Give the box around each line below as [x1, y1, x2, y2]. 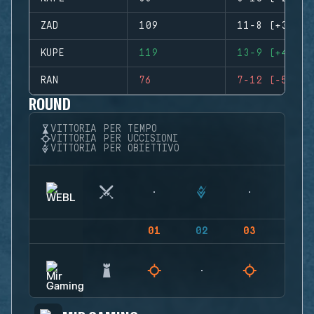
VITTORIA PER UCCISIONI [50, 133, 178, 144]
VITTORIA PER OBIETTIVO [50, 143, 179, 154]
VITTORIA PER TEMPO [50, 123, 157, 135]
